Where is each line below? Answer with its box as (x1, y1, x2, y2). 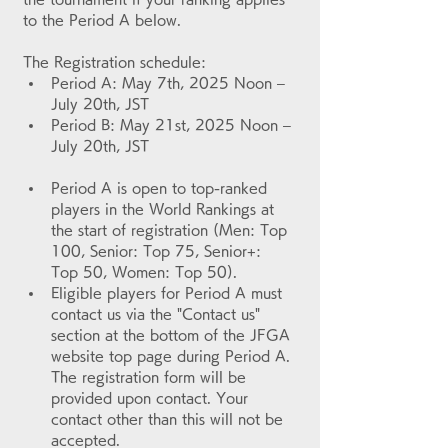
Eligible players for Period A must (51, 286, 287, 300)
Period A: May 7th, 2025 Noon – (51, 76, 290, 90)
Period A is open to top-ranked (51, 181, 272, 195)
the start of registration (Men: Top (51, 223, 292, 237)
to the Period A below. (23, 13, 181, 27)
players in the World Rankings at (51, 202, 279, 216)
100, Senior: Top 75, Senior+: (51, 244, 266, 258)
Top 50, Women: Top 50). (51, 265, 237, 279)
